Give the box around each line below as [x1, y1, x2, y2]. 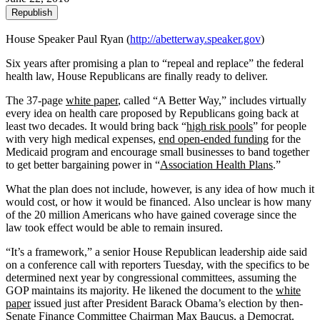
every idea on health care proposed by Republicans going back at [6, 106, 299, 119]
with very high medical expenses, [6, 132, 159, 145]
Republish [11, 6, 52, 18]
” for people [253, 119, 306, 132]
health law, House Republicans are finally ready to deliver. [6, 69, 268, 82]
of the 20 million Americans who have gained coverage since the [6, 208, 296, 221]
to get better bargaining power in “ [6, 158, 160, 171]
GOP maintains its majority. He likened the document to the [6, 284, 276, 296]
